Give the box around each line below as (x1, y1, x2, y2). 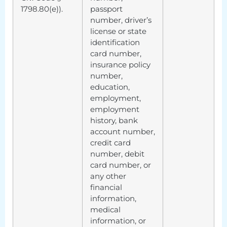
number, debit (90, 148, 144, 159)
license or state (90, 26, 146, 36)
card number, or (90, 160, 151, 170)
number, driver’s (90, 15, 152, 25)
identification (90, 37, 140, 47)
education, (90, 82, 130, 92)
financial (90, 182, 122, 192)
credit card (90, 137, 131, 147)
